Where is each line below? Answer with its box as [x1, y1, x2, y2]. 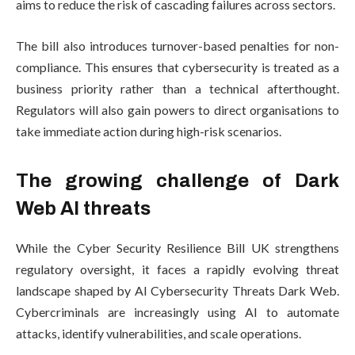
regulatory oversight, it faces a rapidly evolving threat [16, 261, 339, 277]
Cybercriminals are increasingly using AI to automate [16, 304, 339, 320]
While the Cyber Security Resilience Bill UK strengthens [16, 240, 339, 256]
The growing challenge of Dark [16, 170, 339, 192]
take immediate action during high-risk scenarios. [16, 123, 281, 139]
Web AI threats [16, 198, 151, 219]
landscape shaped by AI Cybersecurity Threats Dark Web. [16, 283, 339, 299]
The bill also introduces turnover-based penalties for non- [16, 37, 339, 53]
